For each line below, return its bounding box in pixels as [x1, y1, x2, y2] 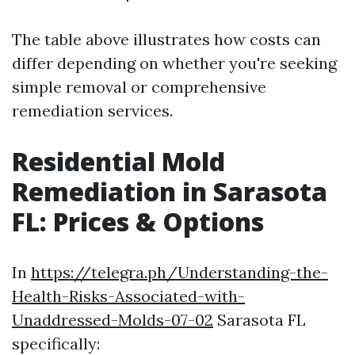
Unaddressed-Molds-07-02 [12, 310, 213, 330]
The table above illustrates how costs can [12, 29, 321, 49]
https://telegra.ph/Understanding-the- [31, 262, 328, 282]
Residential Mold [12, 144, 225, 178]
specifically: [12, 334, 100, 353]
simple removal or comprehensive [12, 77, 266, 97]
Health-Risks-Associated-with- [12, 286, 245, 306]
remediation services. [12, 101, 173, 120]
